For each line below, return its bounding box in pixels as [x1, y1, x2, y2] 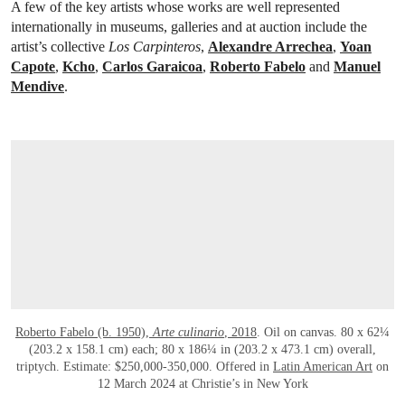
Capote [11, 58, 55, 74]
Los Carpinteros [108, 38, 201, 54]
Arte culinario [153, 325, 224, 340]
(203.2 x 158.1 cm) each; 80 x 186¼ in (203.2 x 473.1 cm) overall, [29, 343, 376, 357]
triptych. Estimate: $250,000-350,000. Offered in [16, 360, 273, 374]
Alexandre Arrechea [208, 38, 333, 54]
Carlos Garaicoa [102, 58, 202, 74]
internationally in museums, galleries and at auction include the [11, 18, 367, 34]
